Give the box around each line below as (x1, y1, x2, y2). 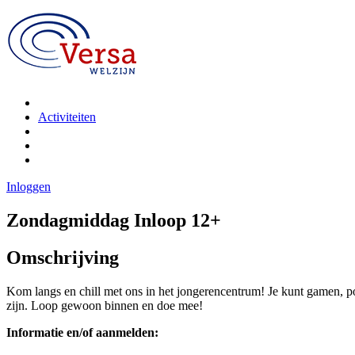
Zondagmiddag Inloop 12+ (6, 209, 221, 231)
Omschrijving (6, 246, 119, 268)
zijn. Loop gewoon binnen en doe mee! (6, 298, 203, 312)
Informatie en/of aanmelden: (6, 325, 158, 339)
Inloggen (6, 180, 51, 193)
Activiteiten (38, 110, 96, 124)
